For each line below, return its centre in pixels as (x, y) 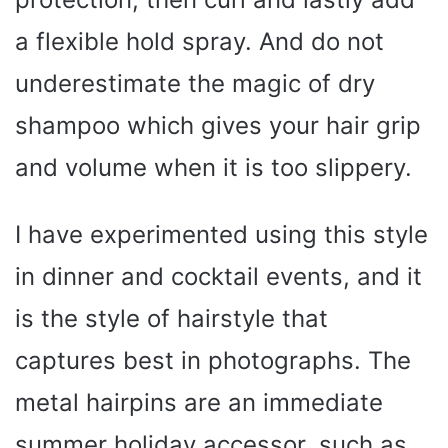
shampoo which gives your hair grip (218, 126)
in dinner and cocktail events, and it (218, 277)
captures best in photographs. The (213, 361)
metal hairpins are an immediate (199, 403)
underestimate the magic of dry (195, 84)
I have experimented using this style (221, 235)
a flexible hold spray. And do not (199, 42)
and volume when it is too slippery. (213, 168)
